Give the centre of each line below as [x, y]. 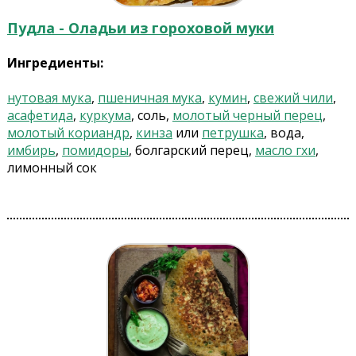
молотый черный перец [247, 116]
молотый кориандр [68, 133]
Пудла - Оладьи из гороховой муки [140, 28]
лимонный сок [52, 168]
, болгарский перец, [192, 151]
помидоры [95, 151]
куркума [105, 116]
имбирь [31, 151]
